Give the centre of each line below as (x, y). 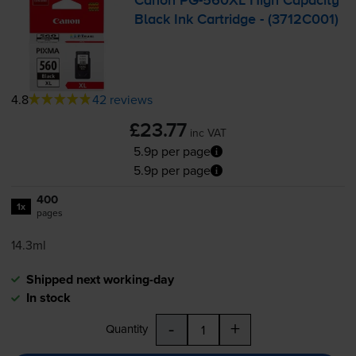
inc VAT (208, 133)
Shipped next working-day (100, 280)
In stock (48, 298)
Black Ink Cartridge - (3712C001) (237, 19)
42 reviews (122, 100)
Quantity (126, 329)
